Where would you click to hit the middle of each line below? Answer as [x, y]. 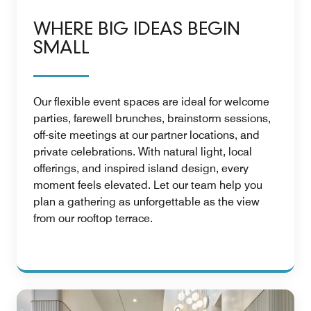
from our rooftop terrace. [93, 218]
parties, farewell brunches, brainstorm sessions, [152, 118]
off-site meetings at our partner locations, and [146, 135]
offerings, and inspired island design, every [141, 168]
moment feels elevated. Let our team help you [148, 185]
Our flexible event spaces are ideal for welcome [151, 101]
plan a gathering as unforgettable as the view [146, 201]
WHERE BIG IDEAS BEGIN [137, 30]
